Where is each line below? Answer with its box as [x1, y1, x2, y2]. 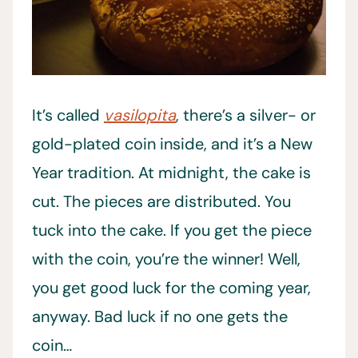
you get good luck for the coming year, [32, 276, 311, 298]
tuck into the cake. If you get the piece [32, 219, 312, 241]
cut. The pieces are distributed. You [32, 190, 291, 212]
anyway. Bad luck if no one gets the [32, 305, 288, 327]
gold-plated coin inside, [32, 133, 207, 154]
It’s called [32, 104, 104, 125]
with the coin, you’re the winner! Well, [32, 248, 300, 269]
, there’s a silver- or [176, 104, 316, 125]
